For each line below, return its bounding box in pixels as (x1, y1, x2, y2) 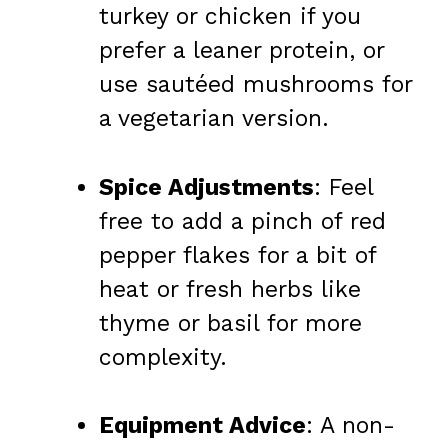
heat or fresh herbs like (99, 275, 361, 303)
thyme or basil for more (99, 309, 362, 337)
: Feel (314, 173, 373, 201)
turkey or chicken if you (99, 3, 361, 31)
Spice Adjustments (99, 173, 314, 201)
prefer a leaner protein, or (99, 37, 384, 65)
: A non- (306, 412, 395, 440)
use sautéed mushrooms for (99, 71, 412, 99)
